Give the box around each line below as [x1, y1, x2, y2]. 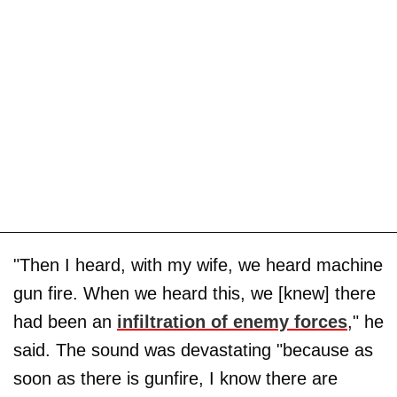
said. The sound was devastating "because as [13, 340, 373, 361]
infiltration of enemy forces [117, 312, 347, 332]
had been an [13, 312, 117, 332]
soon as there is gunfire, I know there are [13, 369, 338, 389]
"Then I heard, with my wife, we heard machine [13, 255, 383, 276]
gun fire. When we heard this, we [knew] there [13, 284, 376, 304]
